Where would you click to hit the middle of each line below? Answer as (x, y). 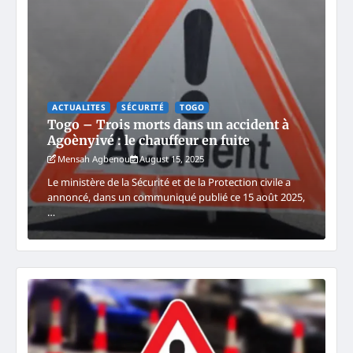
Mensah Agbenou (94, 158)
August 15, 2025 (172, 158)
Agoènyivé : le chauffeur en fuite (149, 140)
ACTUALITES (79, 107)
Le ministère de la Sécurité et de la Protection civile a (169, 182)
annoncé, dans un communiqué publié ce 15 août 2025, (176, 197)
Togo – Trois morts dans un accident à (168, 124)
